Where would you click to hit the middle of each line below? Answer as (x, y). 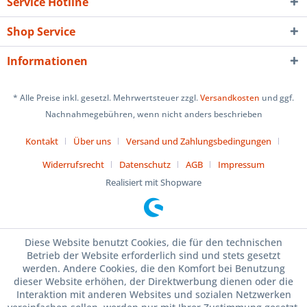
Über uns (92, 142)
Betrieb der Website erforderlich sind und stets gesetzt (153, 255)
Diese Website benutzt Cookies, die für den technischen (153, 242)
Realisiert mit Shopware (153, 183)
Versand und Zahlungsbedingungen (199, 142)
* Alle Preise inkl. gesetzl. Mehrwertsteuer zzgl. (107, 98)
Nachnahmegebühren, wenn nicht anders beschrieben (153, 114)
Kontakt (42, 142)
